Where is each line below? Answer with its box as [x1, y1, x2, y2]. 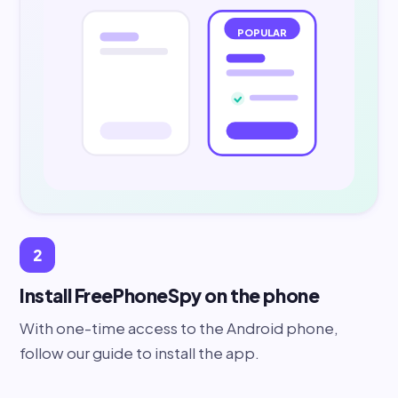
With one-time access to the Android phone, [20, 317, 338, 338]
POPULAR [237, 26, 288, 38]
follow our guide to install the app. [20, 342, 259, 362]
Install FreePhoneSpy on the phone [20, 283, 320, 307]
